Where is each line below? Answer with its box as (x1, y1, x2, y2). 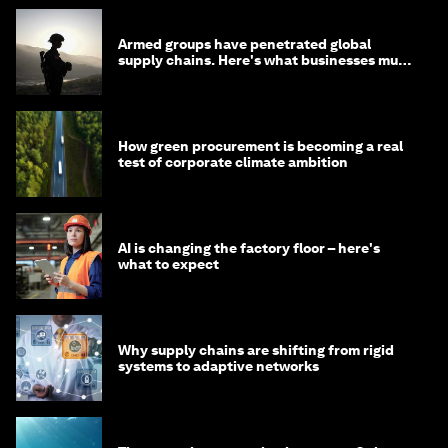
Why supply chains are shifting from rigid (118, 342, 394, 359)
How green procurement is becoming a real (118, 138, 403, 155)
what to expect (118, 256, 219, 273)
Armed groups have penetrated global (118, 36, 371, 53)
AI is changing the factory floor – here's (118, 240, 380, 257)
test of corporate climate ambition (118, 154, 348, 171)
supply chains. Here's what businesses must (118, 52, 411, 69)
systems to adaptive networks (118, 358, 319, 375)
